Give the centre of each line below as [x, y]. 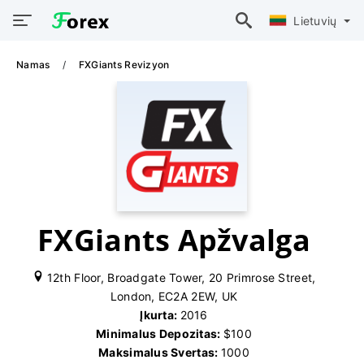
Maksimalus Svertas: [160, 352]
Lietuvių [317, 20]
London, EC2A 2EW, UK [174, 296]
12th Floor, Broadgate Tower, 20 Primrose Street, [180, 277]
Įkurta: [160, 315]
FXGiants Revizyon [124, 65]
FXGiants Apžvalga [174, 240]
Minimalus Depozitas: [159, 334]
